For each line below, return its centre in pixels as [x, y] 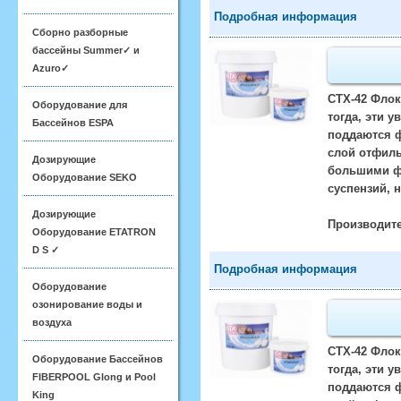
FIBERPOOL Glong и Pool [94, 377]
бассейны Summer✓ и [86, 50]
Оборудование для [80, 105]
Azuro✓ [51, 68]
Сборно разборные [80, 32]
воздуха [52, 322]
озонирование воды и [87, 304]
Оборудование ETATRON [94, 232]
